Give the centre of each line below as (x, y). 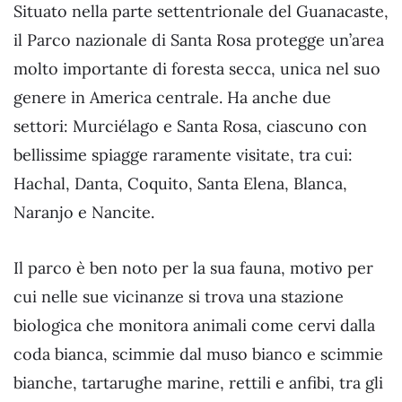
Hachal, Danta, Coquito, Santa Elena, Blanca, (180, 184)
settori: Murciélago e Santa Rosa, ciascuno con (190, 127)
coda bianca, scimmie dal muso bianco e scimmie (198, 354)
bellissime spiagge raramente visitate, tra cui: (183, 155)
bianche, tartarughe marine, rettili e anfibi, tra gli (198, 383)
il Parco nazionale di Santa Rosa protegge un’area (199, 40)
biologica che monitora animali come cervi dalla (194, 326)
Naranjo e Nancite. (84, 213)
